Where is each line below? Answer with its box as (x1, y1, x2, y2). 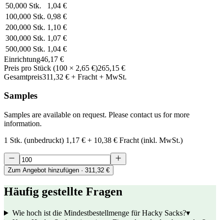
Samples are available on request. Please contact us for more (4, 110, 190, 119)
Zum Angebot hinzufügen (8, 166, 79, 174)
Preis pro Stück (4, 63, 51, 72)
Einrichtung (4, 55, 40, 63)
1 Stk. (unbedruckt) (4, 136, 64, 145)
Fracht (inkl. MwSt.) (119, 136, 183, 145)
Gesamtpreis (4, 72, 42, 81)
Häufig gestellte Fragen (4, 185, 122, 198)
